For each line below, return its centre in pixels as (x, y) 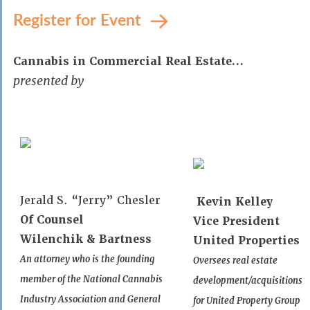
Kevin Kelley (235, 202)
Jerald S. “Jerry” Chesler (90, 200)
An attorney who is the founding (88, 259)
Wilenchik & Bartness (86, 239)
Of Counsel (52, 220)
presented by (48, 81)
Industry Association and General (90, 299)
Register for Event (79, 19)
